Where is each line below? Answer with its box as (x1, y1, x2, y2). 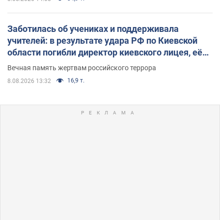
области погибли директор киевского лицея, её (7, 47, 202, 57)
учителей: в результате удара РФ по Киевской (7, 35, 197, 46)
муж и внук (7, 58, 54, 69)
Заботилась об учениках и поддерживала (7, 23, 179, 34)
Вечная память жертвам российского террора (7, 63, 156, 72)
